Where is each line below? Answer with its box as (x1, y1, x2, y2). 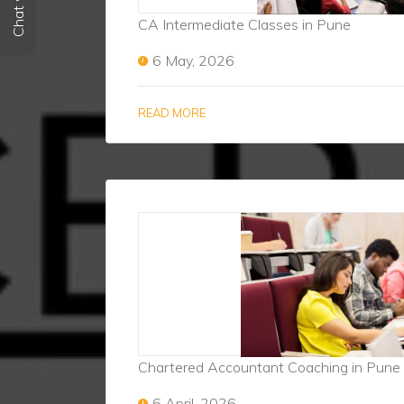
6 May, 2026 (152, 51, 234, 69)
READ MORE (138, 106, 206, 120)
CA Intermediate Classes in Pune (138, 15, 351, 33)
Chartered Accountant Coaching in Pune (138, 358, 400, 376)
